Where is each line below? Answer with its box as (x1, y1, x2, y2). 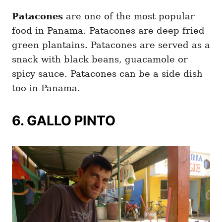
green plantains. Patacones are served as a (12, 39, 210, 50)
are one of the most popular (63, 10, 195, 21)
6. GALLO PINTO (12, 112, 115, 129)
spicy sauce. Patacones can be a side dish (12, 68, 203, 79)
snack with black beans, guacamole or (12, 54, 188, 64)
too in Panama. (12, 82, 80, 93)
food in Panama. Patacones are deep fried (12, 25, 205, 36)
